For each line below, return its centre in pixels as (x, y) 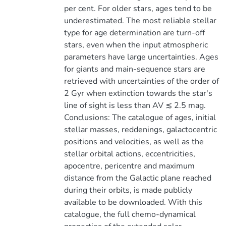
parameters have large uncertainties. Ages (141, 57)
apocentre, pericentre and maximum (129, 166)
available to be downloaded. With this (133, 202)
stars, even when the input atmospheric (136, 45)
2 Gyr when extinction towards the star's (138, 93)
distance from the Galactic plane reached (137, 178)
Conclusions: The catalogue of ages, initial (140, 118)
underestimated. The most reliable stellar (140, 21)
